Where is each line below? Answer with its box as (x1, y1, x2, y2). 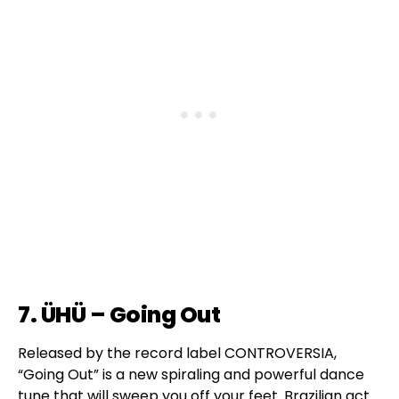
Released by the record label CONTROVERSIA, (18, 343, 337, 364)
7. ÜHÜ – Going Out (18, 299, 220, 331)
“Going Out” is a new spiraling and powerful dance (18, 364, 364, 386)
